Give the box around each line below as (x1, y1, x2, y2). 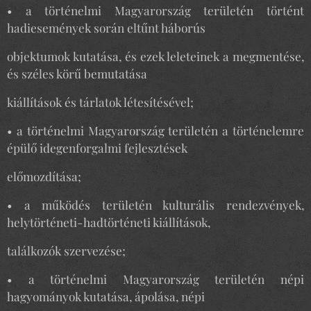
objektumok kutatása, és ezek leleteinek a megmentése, (7, 48, 304, 64)
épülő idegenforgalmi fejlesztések (7, 140, 187, 155)
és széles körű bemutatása (7, 65, 147, 81)
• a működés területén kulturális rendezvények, (7, 196, 304, 212)
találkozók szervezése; (7, 242, 126, 258)
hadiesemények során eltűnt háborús (7, 19, 205, 35)
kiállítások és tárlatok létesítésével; (7, 94, 194, 110)
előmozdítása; (7, 168, 81, 184)
